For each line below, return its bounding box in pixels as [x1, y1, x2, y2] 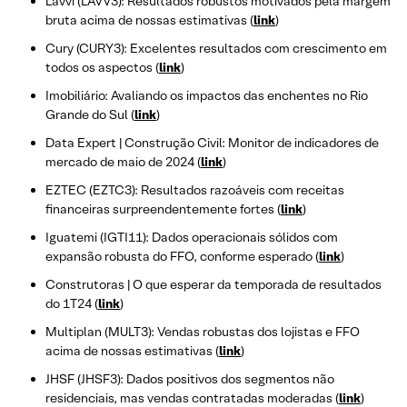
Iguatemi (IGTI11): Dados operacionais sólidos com [45, 228, 338, 245]
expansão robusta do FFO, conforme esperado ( [45, 247, 319, 264]
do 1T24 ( [45, 294, 98, 312]
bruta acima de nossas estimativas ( [45, 11, 253, 28]
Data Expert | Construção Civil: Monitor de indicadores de [45, 134, 379, 151]
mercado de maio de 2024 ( [45, 153, 201, 170]
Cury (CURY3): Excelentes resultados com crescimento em [45, 39, 387, 56]
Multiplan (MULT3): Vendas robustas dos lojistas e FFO [45, 323, 360, 340]
